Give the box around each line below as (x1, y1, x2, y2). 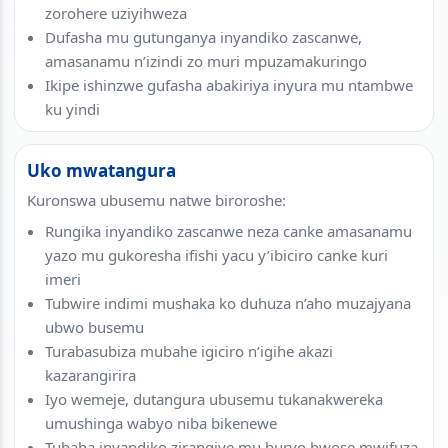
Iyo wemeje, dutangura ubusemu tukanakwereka (45, 388, 383, 409)
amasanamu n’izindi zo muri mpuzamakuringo (45, 50, 367, 71)
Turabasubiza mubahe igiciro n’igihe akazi (45, 340, 333, 361)
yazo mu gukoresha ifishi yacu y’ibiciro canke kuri (45, 244, 388, 265)
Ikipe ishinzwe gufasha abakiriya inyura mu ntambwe (45, 74, 413, 95)
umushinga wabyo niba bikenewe (45, 412, 277, 433)
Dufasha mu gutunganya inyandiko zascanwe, (45, 26, 362, 47)
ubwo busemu (45, 316, 144, 337)
